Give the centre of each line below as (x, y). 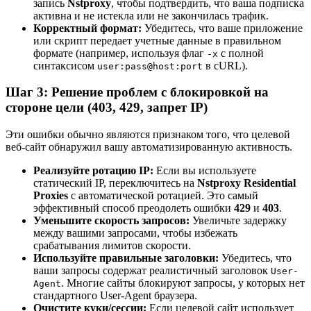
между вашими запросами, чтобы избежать (135, 233)
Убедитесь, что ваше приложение (222, 28)
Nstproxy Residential (246, 183)
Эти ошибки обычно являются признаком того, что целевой (148, 135)
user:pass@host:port (150, 66)
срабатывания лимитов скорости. (112, 246)
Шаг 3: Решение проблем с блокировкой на (137, 92)
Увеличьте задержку (238, 221)
